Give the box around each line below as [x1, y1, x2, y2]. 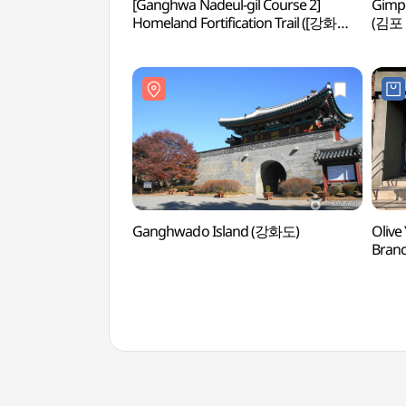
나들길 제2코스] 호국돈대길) [132, 31, 303, 51]
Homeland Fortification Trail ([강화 [132, 13, 337, 33]
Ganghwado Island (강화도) [132, 221, 300, 241]
